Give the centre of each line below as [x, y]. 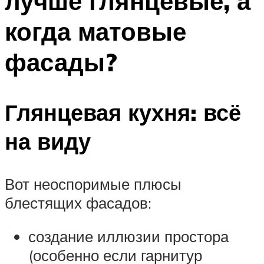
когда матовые [95, 32]
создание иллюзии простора [128, 237]
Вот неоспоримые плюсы [93, 184]
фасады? [61, 62]
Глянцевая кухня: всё [123, 112]
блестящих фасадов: [78, 202]
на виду [48, 141]
